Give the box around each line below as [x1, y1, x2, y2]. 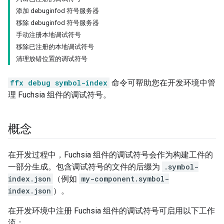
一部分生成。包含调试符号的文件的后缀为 [8, 162, 162, 172]
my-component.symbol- [81, 174, 169, 184]
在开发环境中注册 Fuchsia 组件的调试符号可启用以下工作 [8, 206, 215, 216]
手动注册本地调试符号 [16, 31, 81, 39]
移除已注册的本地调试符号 [16, 43, 94, 51]
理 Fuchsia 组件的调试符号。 [8, 90, 111, 100]
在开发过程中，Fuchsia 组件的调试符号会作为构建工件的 [8, 150, 213, 160]
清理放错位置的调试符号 [16, 55, 87, 63]
